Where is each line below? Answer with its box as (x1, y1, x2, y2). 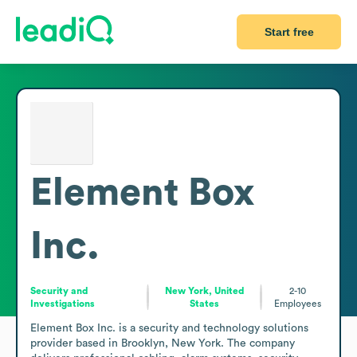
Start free (264, 25, 314, 38)
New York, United (164, 285, 245, 296)
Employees (273, 298, 321, 308)
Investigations (30, 298, 95, 308)
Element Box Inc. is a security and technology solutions (30, 322, 308, 334)
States (190, 298, 220, 308)
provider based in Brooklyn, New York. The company (30, 337, 295, 349)
